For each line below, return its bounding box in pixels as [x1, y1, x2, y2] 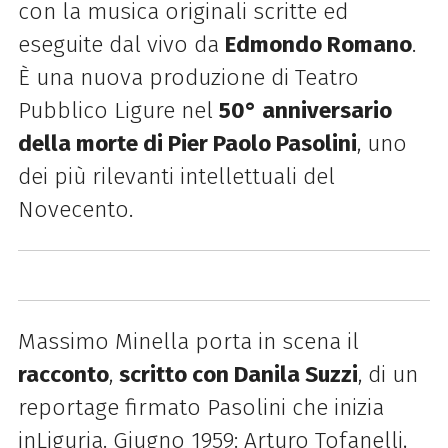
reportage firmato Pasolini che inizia [17, 393, 384, 421]
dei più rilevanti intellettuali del [17, 163, 335, 191]
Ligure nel [113, 97, 219, 125]
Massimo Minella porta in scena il [17, 327, 359, 355]
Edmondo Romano [224, 31, 412, 59]
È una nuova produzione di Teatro [17, 64, 359, 92]
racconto [17, 360, 109, 388]
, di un [357, 360, 418, 388]
